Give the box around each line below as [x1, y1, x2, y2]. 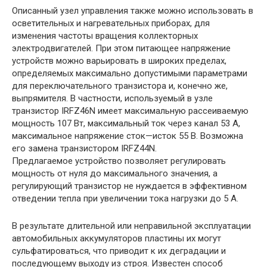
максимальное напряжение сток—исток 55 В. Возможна [12, 130, 243, 141]
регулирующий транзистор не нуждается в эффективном [12, 180, 247, 191]
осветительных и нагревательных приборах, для [12, 17, 210, 29]
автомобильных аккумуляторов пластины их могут [12, 232, 221, 244]
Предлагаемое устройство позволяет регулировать [12, 155, 226, 166]
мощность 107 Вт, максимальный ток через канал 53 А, [12, 117, 240, 129]
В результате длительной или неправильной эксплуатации [12, 220, 251, 231]
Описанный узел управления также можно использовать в [12, 5, 253, 16]
